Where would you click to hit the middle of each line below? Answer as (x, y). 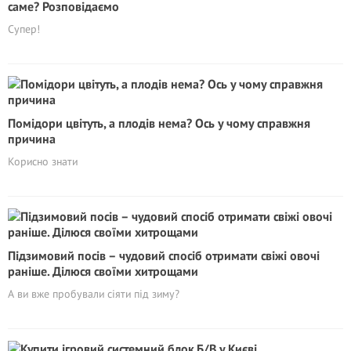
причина (32, 139)
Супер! (24, 29)
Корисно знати (43, 161)
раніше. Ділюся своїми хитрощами (103, 271)
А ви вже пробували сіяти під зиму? (94, 294)
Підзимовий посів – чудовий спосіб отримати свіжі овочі (164, 255)
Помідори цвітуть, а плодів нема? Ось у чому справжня (159, 123)
